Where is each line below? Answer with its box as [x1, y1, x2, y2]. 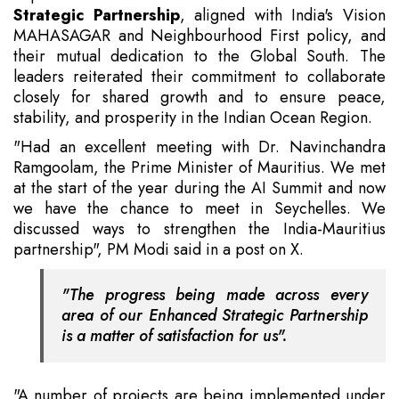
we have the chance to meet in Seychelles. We [13, 197, 386, 221]
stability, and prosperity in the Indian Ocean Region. [13, 106, 372, 130]
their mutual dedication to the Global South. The [13, 45, 386, 69]
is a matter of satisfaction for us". [61, 324, 287, 348]
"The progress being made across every [61, 283, 368, 307]
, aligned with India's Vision [179, 4, 387, 28]
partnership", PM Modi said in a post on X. [13, 238, 304, 262]
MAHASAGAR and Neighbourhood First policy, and [13, 24, 386, 48]
